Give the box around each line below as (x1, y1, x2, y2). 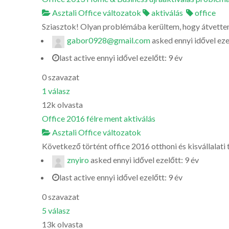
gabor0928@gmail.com (67, 35, 150, 45)
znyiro (67, 155, 89, 165)
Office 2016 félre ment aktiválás (42, 113, 155, 123)
